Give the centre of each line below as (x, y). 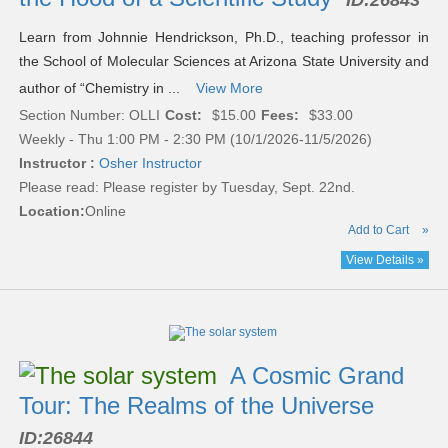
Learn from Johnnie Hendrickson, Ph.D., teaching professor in (224, 37)
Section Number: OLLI (89, 115)
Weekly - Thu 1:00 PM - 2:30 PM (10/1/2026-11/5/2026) (195, 139)
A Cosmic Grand (316, 376)
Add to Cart (379, 230)
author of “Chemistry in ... (103, 88)
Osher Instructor (150, 163)
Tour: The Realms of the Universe (199, 406)
